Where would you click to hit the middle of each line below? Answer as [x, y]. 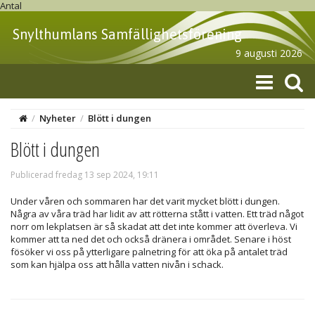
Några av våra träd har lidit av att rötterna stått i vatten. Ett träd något [157, 214]
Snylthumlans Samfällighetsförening [127, 34]
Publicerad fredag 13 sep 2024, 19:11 [85, 175]
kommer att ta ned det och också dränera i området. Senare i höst [151, 239]
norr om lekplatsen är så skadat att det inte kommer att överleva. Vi [154, 226]
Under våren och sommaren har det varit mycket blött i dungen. [145, 201]
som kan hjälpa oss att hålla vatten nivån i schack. [117, 264]
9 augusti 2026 [269, 53]
